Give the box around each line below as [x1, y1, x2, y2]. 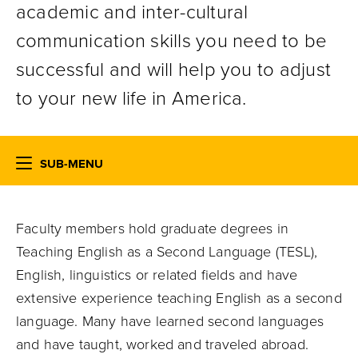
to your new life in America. [16, 87, 247, 110]
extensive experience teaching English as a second [16, 289, 342, 307]
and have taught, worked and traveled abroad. [16, 336, 308, 353]
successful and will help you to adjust [16, 58, 332, 82]
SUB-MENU [40, 157, 103, 171]
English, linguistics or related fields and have [16, 266, 298, 284]
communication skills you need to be [16, 30, 328, 53]
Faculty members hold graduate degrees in [16, 220, 289, 237]
